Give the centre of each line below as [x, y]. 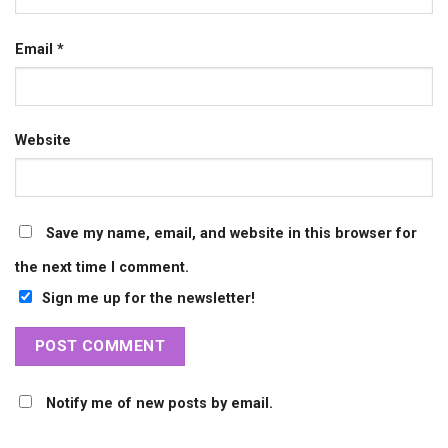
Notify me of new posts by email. [159, 403]
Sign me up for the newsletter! [148, 299]
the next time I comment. [102, 268]
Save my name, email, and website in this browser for [231, 234]
